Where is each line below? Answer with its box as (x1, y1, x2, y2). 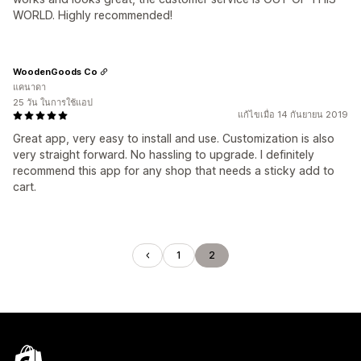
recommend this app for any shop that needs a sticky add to (13, 164, 334, 177)
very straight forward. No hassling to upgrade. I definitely (13, 147, 314, 161)
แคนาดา (13, 81, 46, 93)
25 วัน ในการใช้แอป (13, 97, 93, 108)
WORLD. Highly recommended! (13, 8, 172, 22)
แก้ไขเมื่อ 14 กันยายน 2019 (238, 109, 348, 120)
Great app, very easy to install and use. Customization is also (13, 131, 334, 145)
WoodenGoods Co (13, 65, 98, 77)
